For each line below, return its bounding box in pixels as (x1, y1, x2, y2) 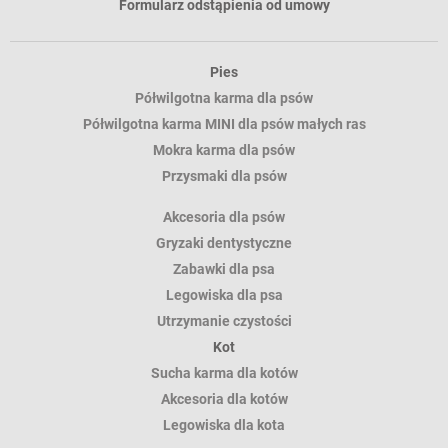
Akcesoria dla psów (163, 209, 285, 226)
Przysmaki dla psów (161, 168, 287, 185)
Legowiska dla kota (163, 417, 285, 434)
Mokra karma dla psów (153, 142, 295, 159)
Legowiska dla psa (165, 287, 283, 304)
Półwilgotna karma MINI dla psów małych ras (82, 116, 366, 133)
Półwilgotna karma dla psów (135, 90, 313, 107)
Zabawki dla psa (173, 261, 275, 278)
